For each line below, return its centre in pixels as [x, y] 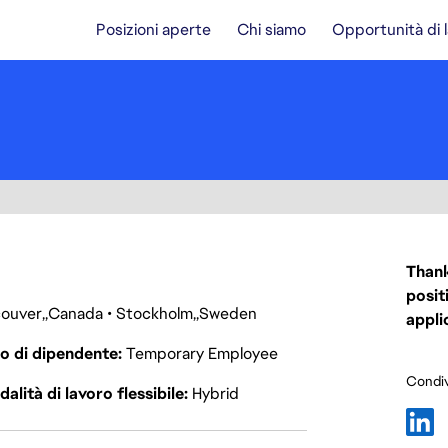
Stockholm [154, 313]
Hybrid [215, 393]
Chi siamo [271, 29]
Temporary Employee [201, 353]
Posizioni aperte [153, 29]
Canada [75, 313]
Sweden [228, 313]
